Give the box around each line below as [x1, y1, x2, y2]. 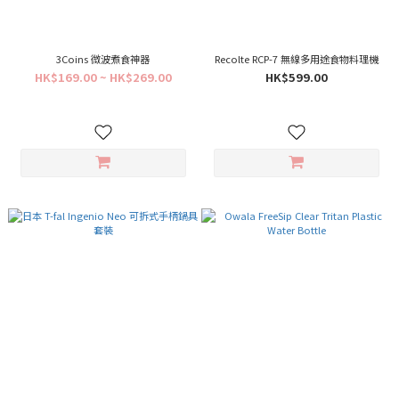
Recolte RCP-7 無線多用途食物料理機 [214, 52, 379, 66]
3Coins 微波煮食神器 [56, 52, 150, 66]
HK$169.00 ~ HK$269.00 [34, 69, 172, 85]
